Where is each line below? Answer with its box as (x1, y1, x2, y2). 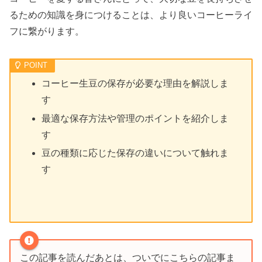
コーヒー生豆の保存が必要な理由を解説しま (42, 78, 229, 89)
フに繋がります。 (9, 26, 84, 37)
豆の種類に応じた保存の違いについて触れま (42, 147, 229, 158)
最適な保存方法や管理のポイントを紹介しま (42, 113, 229, 123)
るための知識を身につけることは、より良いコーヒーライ (9, 10, 253, 20)
